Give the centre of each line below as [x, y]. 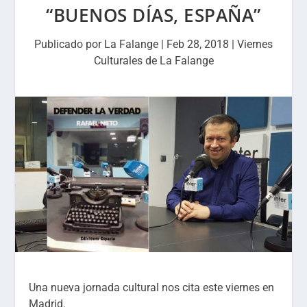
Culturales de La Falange [153, 61]
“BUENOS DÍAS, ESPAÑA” [153, 15]
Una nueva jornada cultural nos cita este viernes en [152, 287]
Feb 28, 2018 [198, 44]
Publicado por [69, 44]
